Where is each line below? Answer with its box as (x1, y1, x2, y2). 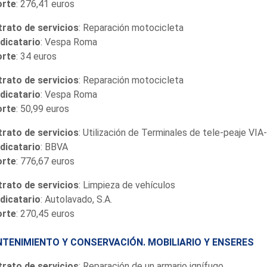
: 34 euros (15, 50, 57, 62)
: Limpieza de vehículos (78, 179, 175, 191)
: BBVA (40, 141, 68, 153)
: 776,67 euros (15, 155, 74, 167)
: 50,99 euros (15, 103, 69, 114)
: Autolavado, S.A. (40, 193, 112, 205)
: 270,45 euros (15, 207, 74, 219)
